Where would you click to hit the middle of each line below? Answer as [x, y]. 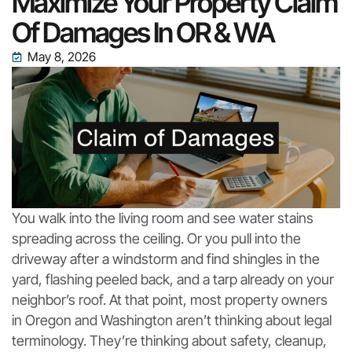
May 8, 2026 [62, 56]
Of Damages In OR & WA [143, 32]
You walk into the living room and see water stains [163, 218]
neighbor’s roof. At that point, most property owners [170, 299]
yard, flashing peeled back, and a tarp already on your [173, 279]
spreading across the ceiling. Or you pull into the [156, 238]
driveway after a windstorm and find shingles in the [166, 258]
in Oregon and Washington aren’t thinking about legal [172, 320]
